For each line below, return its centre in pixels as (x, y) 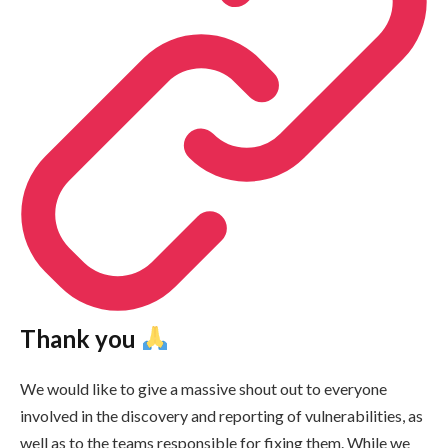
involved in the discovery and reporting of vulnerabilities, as (221, 415)
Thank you (80, 338)
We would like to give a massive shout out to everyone (203, 388)
